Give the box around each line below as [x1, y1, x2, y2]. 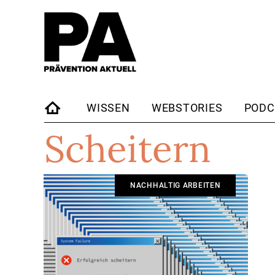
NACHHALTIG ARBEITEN [130, 181, 221, 190]
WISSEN [87, 101, 130, 114]
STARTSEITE [44, 126, 111, 140]
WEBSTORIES [151, 101, 223, 114]
